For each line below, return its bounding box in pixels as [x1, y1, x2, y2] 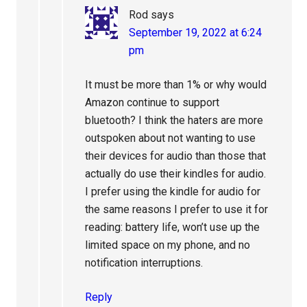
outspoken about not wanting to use [85, 131, 256, 145]
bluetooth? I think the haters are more [85, 113, 264, 127]
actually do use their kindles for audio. [85, 167, 267, 180]
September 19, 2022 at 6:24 [129, 25, 262, 39]
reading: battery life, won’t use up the [85, 220, 260, 234]
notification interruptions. [85, 256, 204, 269]
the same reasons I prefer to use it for [85, 202, 269, 216]
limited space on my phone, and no [85, 238, 251, 251]
